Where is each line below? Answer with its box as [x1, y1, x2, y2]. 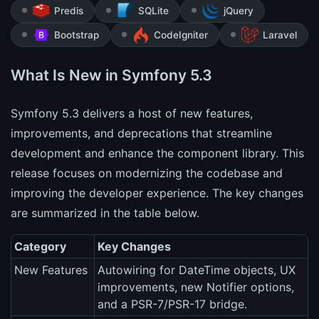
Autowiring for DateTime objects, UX [98, 263, 296, 278]
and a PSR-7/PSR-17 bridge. [98, 297, 247, 312]
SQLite [138, 5, 169, 17]
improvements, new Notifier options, [98, 280, 294, 295]
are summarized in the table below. [11, 206, 199, 221]
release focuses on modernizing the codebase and [11, 166, 283, 181]
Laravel [263, 29, 297, 41]
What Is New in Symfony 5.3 [11, 66, 212, 85]
